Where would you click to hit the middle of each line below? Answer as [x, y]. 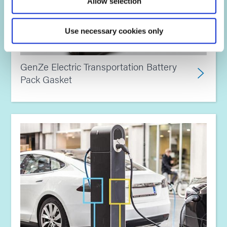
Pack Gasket [46, 79]
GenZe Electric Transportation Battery [99, 66]
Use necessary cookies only [114, 31]
